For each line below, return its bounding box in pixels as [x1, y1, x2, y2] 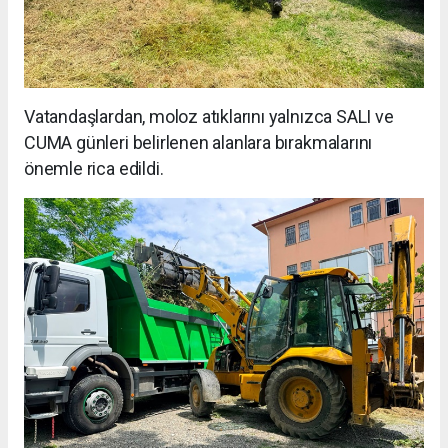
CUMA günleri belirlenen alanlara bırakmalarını [24, 132, 373, 154]
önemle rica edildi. [24, 158, 164, 180]
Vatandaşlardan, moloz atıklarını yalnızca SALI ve [24, 106, 394, 128]
